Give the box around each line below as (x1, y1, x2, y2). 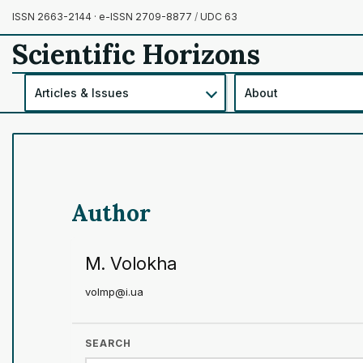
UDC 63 (198, 11, 237, 23)
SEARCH (85, 336, 131, 349)
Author (71, 198, 151, 228)
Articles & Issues (35, 85, 130, 100)
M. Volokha (85, 252, 177, 274)
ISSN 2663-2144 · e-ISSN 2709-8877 (12, 11, 194, 23)
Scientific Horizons (12, 36, 260, 71)
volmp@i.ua (85, 284, 143, 298)
